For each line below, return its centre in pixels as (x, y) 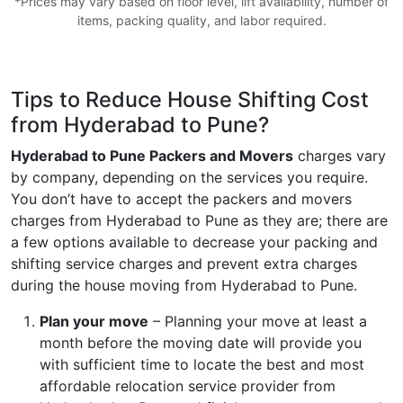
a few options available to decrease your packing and (194, 242)
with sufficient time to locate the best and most (202, 364)
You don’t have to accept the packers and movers (181, 198)
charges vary (340, 155)
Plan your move (94, 321)
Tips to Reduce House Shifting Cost (190, 99)
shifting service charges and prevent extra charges (184, 263)
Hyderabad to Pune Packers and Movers (152, 155)
